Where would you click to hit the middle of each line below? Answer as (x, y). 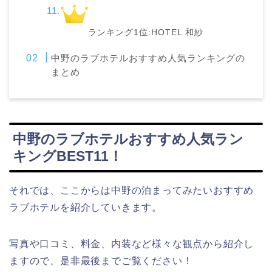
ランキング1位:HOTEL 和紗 (146, 32)
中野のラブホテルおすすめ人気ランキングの (148, 58)
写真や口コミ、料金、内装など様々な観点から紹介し (132, 243)
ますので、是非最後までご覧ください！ (101, 260)
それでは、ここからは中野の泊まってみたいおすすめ (132, 190)
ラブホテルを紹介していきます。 (86, 207)
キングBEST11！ (68, 156)
